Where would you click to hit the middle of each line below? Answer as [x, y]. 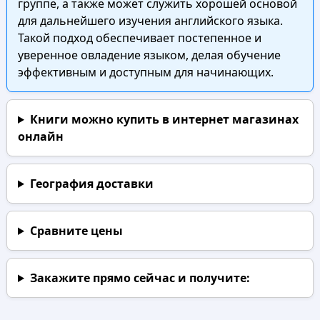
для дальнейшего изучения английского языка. [150, 21]
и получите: [212, 278]
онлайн [40, 136]
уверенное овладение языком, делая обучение [149, 55]
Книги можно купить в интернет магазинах [164, 119]
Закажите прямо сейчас [102, 278]
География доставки [91, 184]
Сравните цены [76, 231]
